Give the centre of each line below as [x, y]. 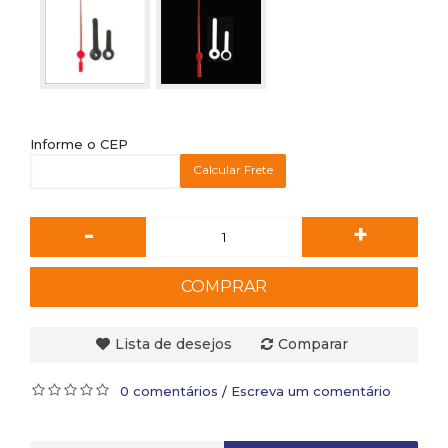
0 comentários [169, 391]
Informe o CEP [79, 144]
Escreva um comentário [311, 391]
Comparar [312, 344]
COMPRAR [224, 286]
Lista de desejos [173, 344]
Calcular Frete [233, 169]
